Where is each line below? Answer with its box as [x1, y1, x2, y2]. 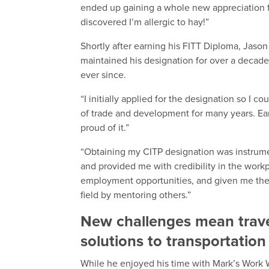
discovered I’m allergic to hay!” [80, 17, 210, 28]
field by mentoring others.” [80, 190, 192, 201]
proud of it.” [80, 123, 130, 133]
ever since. [80, 70, 127, 80]
